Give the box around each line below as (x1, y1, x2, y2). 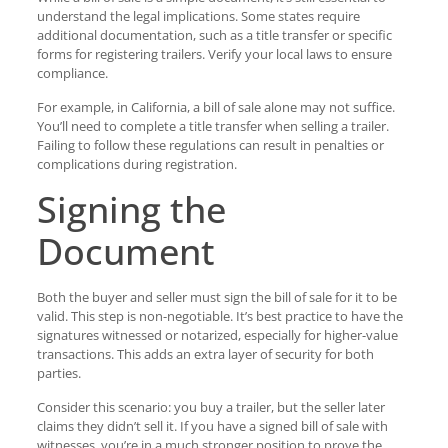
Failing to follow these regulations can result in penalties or (36, 136, 384, 154)
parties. (36, 364, 81, 382)
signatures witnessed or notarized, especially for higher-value (36, 326, 398, 344)
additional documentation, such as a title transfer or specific (36, 26, 392, 44)
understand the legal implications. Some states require (36, 7, 360, 25)
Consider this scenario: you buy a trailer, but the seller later (36, 398, 385, 416)
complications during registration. (36, 155, 237, 173)
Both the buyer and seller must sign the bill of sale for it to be (36, 288, 397, 306)
